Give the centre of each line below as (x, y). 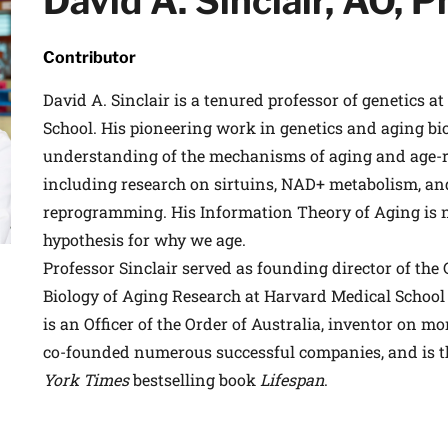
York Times (86, 379)
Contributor (89, 57)
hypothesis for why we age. (144, 239)
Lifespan (292, 379)
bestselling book (194, 379)
